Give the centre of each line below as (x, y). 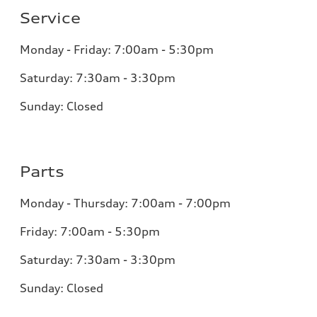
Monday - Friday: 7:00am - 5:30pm (117, 50)
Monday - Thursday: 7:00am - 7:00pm (125, 203)
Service (50, 18)
